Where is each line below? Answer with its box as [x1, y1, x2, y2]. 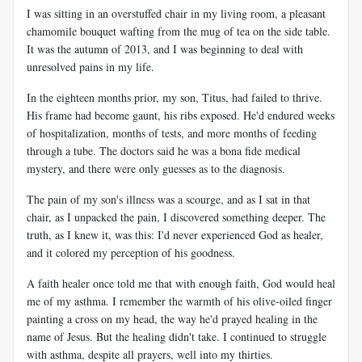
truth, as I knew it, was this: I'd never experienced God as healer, [27, 226, 323, 242]
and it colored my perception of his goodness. [27, 244, 235, 260]
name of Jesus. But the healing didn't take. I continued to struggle [27, 328, 326, 344]
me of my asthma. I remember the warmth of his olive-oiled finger [27, 293, 332, 309]
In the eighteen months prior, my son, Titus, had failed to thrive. [27, 89, 322, 105]
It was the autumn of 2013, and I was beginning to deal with [27, 40, 303, 57]
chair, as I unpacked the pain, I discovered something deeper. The [27, 208, 326, 225]
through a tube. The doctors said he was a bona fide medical [27, 142, 301, 158]
